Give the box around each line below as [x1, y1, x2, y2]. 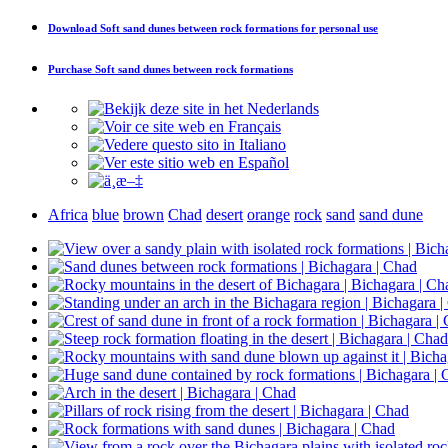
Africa [48, 205, 88, 223]
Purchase [48, 62, 95, 75]
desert [206, 205, 243, 223]
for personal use [298, 21, 378, 34]
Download [48, 21, 100, 34]
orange [247, 205, 290, 223]
